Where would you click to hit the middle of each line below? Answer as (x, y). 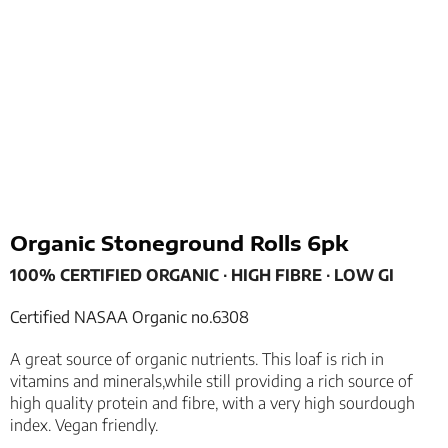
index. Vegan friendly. (83, 425)
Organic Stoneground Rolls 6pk (178, 243)
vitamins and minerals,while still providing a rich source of (211, 381)
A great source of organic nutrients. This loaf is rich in (196, 359)
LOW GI (363, 275)
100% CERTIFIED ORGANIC (114, 275)
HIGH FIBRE (276, 275)
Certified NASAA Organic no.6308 (129, 317)
